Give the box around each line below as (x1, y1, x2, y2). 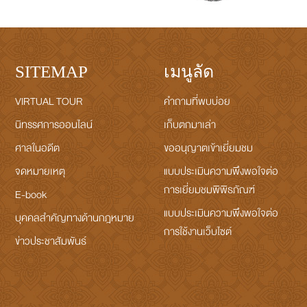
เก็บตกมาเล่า (163, 116, 216, 134)
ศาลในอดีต (15, 139, 60, 157)
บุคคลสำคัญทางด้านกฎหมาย (15, 209, 135, 227)
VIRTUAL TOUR (15, 93, 84, 110)
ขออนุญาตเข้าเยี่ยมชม (163, 139, 253, 157)
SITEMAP (15, 62, 88, 81)
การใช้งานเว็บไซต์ (163, 223, 232, 241)
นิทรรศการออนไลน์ (15, 116, 93, 134)
